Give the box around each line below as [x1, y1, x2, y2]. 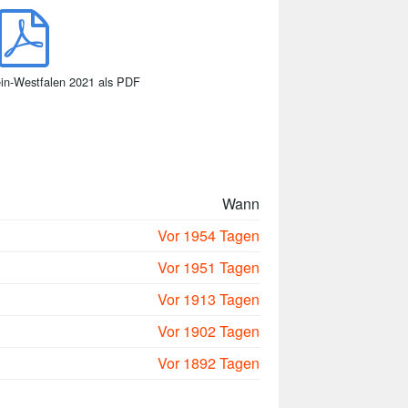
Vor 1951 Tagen [158, 256, 260, 278]
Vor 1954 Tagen [158, 224, 260, 246]
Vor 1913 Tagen [158, 288, 260, 310]
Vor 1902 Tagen [158, 320, 260, 342]
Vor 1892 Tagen [158, 352, 260, 373]
